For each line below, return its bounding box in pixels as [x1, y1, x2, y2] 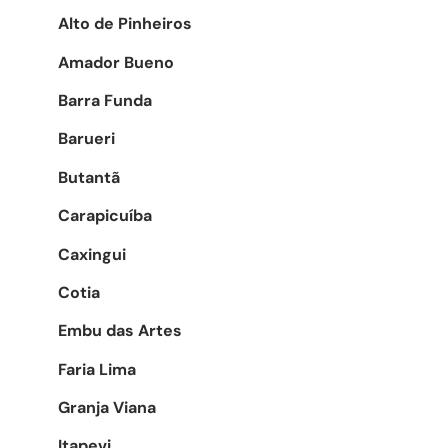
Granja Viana [58, 397, 156, 419]
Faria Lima [58, 358, 136, 380]
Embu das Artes [58, 320, 182, 342]
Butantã [58, 166, 120, 188]
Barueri [58, 128, 115, 150]
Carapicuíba [58, 205, 152, 227]
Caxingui [58, 243, 126, 265]
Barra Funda [58, 89, 152, 111]
